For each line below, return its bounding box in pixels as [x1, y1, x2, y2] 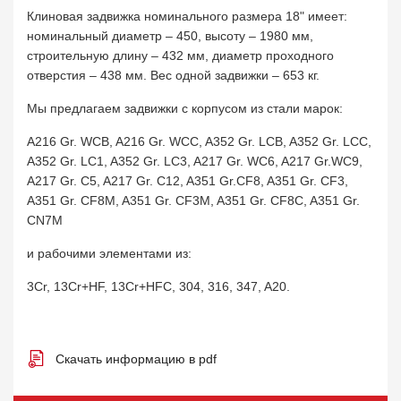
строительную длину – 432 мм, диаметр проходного [27, 48, 334, 63]
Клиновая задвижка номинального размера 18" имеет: [27, 9, 347, 23]
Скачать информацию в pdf [55, 352, 217, 366]
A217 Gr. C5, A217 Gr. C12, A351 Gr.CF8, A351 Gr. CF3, [27, 174, 348, 188]
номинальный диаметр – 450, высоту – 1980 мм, [27, 29, 313, 43]
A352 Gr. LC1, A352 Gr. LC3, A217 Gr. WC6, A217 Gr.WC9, [27, 154, 363, 168]
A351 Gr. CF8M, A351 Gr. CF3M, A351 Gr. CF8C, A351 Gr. [27, 193, 360, 208]
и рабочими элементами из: [27, 246, 192, 260]
